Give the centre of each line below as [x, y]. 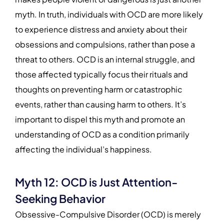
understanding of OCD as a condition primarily [102, 134]
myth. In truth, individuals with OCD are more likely [109, 14]
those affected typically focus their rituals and [101, 74]
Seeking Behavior [60, 199]
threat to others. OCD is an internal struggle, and [105, 59]
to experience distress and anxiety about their [101, 29]
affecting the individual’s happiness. [83, 149]
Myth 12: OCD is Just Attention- [96, 182]
